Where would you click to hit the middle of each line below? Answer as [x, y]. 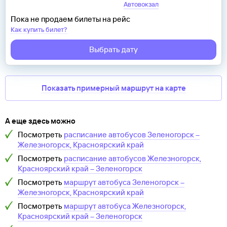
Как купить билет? [39, 30]
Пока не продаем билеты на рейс [70, 19]
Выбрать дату [113, 50]
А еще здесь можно [40, 121]
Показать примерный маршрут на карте [113, 88]
